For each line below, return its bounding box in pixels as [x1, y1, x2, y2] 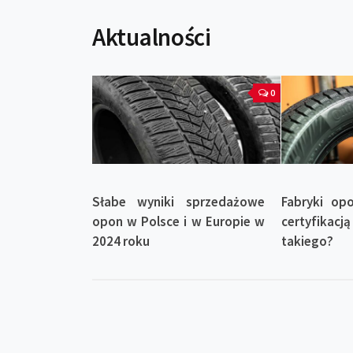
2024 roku [92, 232, 150, 251]
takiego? [281, 232, 333, 251]
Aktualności [92, 21, 211, 52]
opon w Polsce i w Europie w [92, 213, 265, 231]
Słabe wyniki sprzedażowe [92, 193, 265, 211]
